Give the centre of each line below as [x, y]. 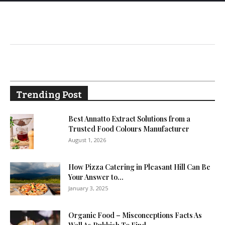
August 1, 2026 [87, 140]
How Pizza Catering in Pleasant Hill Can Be [139, 167]
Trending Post [49, 94]
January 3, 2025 [88, 188]
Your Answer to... [96, 177]
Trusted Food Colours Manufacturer [129, 129]
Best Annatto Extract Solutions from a [129, 119]
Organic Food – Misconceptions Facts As [135, 215]
